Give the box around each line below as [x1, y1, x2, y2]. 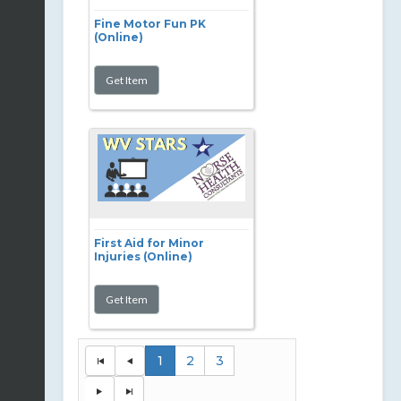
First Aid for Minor [94, 236, 204, 250]
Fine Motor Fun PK [94, 17, 206, 30]
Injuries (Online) [94, 250, 192, 263]
